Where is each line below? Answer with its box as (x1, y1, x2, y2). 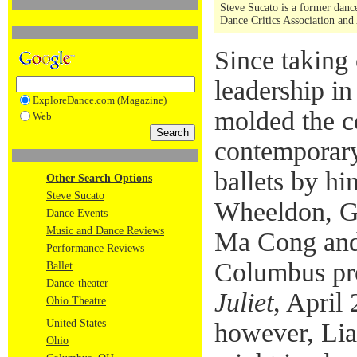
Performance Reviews (46, 242, 144, 254)
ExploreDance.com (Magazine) (32, 94, 167, 106)
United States (46, 317, 106, 329)
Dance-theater (46, 277, 108, 289)
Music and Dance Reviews (46, 225, 164, 237)
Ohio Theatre (46, 295, 106, 307)
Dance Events (46, 207, 108, 219)
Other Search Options (46, 172, 152, 184)
